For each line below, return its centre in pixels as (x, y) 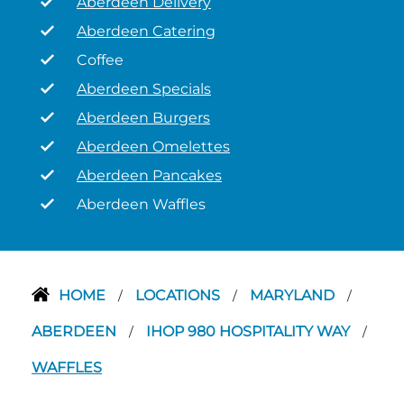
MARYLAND (294, 295)
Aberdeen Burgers (143, 118)
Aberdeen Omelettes (153, 147)
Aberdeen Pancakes (149, 175)
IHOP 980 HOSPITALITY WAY (250, 331)
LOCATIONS (179, 295)
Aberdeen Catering (146, 31)
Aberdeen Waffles (141, 204)
